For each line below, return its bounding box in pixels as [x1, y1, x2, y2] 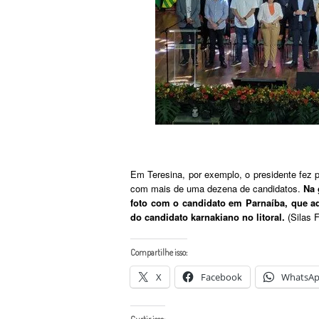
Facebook [201, 270, 242, 283]
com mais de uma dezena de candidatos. [130, 181, 304, 195]
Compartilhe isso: [130, 246, 187, 258]
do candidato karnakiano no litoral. [130, 209, 285, 224]
